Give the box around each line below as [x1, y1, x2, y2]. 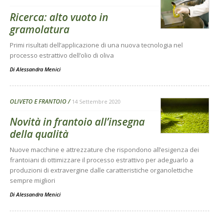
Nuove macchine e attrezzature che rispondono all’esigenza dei [10, 145, 199, 154]
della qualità [10, 127, 68, 141]
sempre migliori [10, 176, 55, 185]
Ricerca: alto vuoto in [10, 10, 108, 24]
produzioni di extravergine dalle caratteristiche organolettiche [10, 166, 193, 175]
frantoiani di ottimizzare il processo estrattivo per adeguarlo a [10, 155, 194, 164]
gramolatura [10, 22, 69, 36]
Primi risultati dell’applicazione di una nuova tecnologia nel [10, 41, 183, 49]
